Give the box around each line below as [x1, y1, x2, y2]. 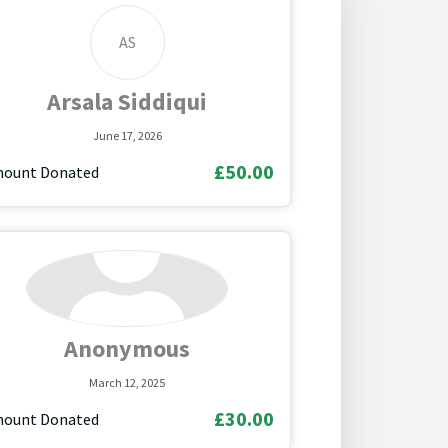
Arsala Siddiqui [47, 85, 208, 117]
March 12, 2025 [89, 374, 166, 390]
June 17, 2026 [92, 127, 162, 143]
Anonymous [64, 332, 191, 364]
